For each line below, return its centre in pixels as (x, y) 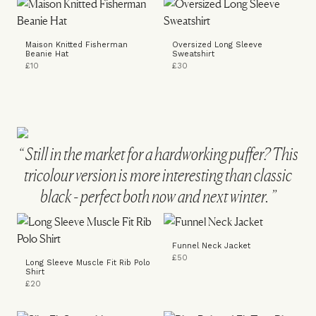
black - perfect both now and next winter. (154, 196)
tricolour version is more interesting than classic (158, 175)
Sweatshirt (193, 54)
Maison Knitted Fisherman (77, 45)
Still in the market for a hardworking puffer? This (160, 154)
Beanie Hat (47, 54)
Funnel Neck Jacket (211, 246)
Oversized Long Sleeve (217, 45)
